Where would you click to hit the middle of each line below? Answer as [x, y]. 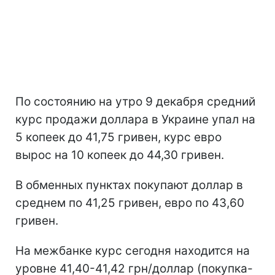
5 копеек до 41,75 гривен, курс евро [118, 137]
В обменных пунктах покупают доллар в [129, 185]
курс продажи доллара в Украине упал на [135, 119]
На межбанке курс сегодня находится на [133, 250]
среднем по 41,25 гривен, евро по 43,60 [130, 203]
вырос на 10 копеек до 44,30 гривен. [120, 155]
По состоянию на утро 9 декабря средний [135, 101]
